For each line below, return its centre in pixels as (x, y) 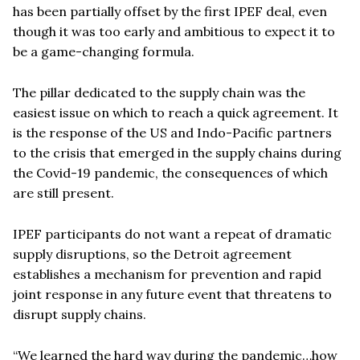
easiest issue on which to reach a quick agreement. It (176, 112)
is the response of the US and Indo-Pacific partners (172, 132)
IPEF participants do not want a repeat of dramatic (172, 233)
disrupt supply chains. (80, 314)
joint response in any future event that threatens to (172, 294)
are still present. (63, 192)
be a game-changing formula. (104, 51)
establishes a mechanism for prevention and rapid (167, 274)
